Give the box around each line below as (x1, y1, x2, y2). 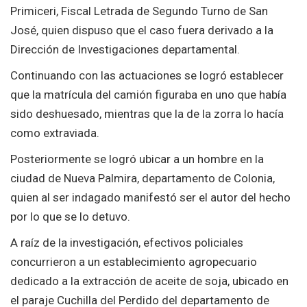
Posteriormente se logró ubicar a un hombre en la (10, 151, 264, 166)
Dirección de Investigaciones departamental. (10, 42, 240, 56)
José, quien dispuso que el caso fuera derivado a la (10, 23, 273, 37)
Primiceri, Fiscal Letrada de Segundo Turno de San (10, 3, 268, 18)
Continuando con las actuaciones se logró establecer (10, 68, 284, 82)
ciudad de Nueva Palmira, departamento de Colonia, (10, 171, 275, 185)
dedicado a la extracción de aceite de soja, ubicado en (10, 273, 288, 288)
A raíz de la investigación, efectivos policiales (10, 235, 243, 249)
